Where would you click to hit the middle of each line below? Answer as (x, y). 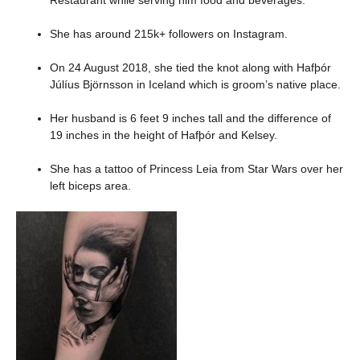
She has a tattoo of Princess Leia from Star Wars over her (196, 168)
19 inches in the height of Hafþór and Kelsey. (164, 135)
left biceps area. (90, 185)
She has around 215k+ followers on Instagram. (169, 33)
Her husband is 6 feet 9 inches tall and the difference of (190, 118)
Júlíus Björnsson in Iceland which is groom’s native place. (195, 84)
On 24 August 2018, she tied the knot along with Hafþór (190, 67)
